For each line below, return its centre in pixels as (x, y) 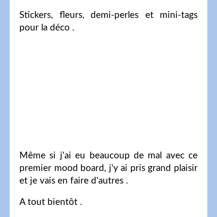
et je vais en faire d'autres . (74, 181)
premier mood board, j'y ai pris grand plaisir (108, 168)
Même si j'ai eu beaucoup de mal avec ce (108, 155)
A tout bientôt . (51, 202)
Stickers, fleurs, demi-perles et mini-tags (108, 15)
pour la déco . (47, 28)
